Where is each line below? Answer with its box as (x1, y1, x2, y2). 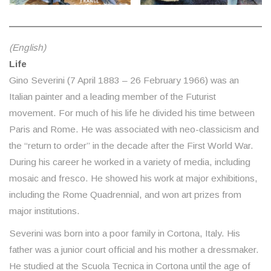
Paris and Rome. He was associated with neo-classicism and (9, 124, 259, 135)
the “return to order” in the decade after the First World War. (9, 140, 253, 151)
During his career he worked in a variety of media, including (9, 157, 250, 168)
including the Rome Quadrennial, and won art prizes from (9, 189, 241, 200)
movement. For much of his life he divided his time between (9, 108, 255, 119)
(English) (9, 42, 46, 53)
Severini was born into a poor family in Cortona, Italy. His (9, 228, 240, 239)
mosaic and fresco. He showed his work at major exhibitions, (9, 173, 258, 184)
